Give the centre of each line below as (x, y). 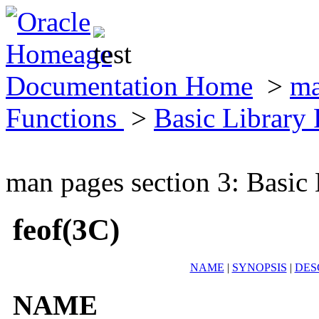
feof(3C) (66, 229)
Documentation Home (129, 86)
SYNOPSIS (259, 267)
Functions (65, 118)
